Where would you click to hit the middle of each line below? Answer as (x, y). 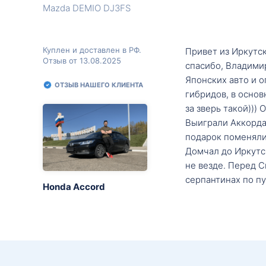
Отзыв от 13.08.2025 (82, 61)
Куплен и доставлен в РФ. (92, 50)
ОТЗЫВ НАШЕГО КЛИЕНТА (99, 85)
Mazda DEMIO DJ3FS (87, 8)
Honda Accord (74, 186)
